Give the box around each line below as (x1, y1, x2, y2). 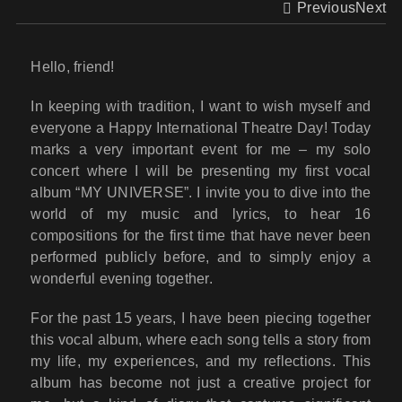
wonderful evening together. (31, 271, 213, 287)
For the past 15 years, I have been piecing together (31, 310, 371, 327)
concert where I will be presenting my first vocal (31, 163, 371, 179)
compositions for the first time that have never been (31, 228, 371, 244)
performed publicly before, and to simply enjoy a (31, 249, 371, 266)
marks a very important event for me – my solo (31, 142, 371, 158)
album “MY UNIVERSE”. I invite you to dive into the (31, 185, 371, 201)
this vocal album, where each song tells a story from (31, 332, 371, 348)
